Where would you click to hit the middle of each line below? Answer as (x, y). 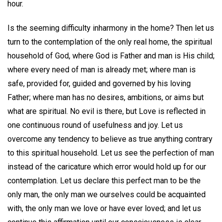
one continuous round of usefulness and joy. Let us (95, 125)
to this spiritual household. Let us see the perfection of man (111, 153)
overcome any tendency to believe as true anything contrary (110, 139)
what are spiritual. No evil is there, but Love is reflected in (107, 111)
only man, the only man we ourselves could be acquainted (107, 194)
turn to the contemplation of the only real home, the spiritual (110, 42)
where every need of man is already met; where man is (102, 69)
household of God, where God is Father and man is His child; (111, 55)
